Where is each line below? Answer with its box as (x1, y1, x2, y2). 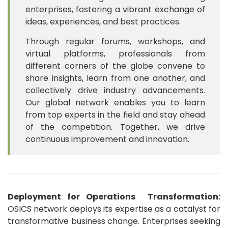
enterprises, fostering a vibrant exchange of (25, 3, 205, 15)
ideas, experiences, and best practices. (25, 15, 181, 27)
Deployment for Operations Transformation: (8, 190, 220, 203)
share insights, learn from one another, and (25, 72, 205, 84)
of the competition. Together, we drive (25, 121, 205, 133)
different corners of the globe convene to (25, 60, 205, 72)
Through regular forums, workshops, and (25, 35, 205, 47)
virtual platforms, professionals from (25, 47, 205, 60)
